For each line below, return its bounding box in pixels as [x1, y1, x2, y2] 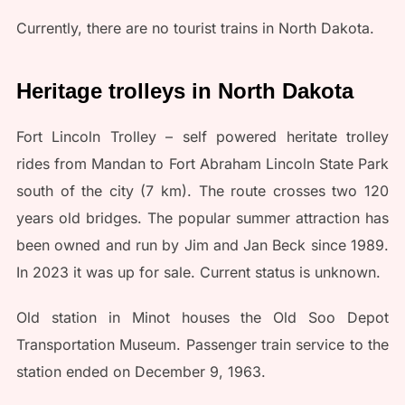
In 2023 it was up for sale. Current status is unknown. [15, 262, 381, 281]
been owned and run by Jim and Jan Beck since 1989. [15, 235, 390, 254]
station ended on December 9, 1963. [15, 362, 266, 381]
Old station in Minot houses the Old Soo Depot [15, 307, 390, 326]
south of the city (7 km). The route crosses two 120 [15, 181, 390, 200]
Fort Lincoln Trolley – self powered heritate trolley [15, 127, 390, 146]
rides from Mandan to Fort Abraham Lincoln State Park [15, 154, 390, 173]
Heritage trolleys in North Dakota [15, 78, 353, 103]
